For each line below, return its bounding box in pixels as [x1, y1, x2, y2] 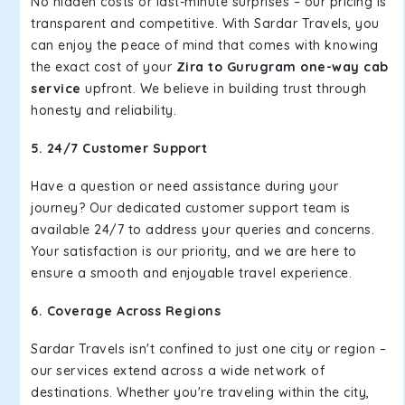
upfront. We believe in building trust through [80, 80, 367, 97]
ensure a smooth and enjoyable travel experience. [31, 265, 352, 281]
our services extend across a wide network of [31, 363, 325, 379]
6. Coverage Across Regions [31, 303, 221, 319]
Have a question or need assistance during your [31, 178, 338, 194]
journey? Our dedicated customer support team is [31, 200, 351, 216]
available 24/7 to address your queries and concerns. [31, 221, 374, 238]
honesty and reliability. [31, 102, 176, 118]
